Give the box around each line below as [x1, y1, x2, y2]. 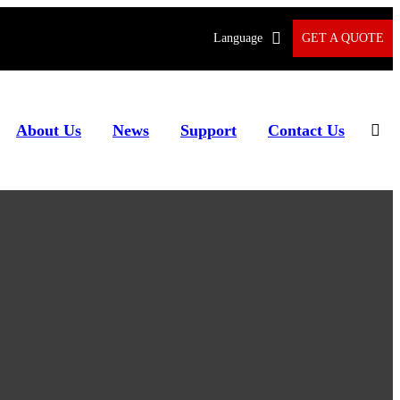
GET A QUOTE [302, 31, 384, 46]
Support [180, 121, 237, 139]
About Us [16, 121, 81, 139]
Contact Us [268, 121, 345, 139]
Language [213, 31, 262, 46]
